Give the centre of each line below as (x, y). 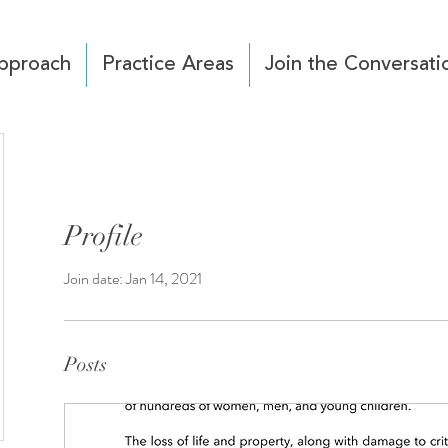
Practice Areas (168, 65)
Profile (103, 236)
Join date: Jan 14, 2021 (133, 278)
